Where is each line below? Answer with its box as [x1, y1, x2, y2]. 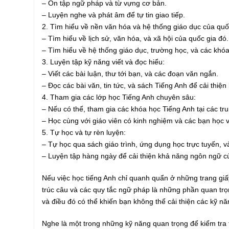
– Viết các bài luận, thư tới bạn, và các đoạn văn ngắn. [42, 70, 218, 78]
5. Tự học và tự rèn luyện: [42, 128, 126, 137]
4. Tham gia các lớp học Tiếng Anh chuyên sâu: [42, 93, 196, 102]
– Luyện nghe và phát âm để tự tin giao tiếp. [42, 11, 185, 19]
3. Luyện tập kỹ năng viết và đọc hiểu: [42, 58, 165, 66]
